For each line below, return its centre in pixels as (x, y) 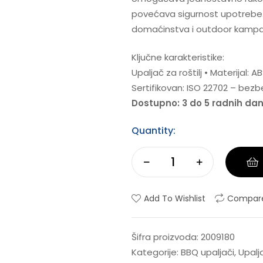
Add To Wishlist (175, 199)
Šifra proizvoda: (166, 237)
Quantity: (154, 130)
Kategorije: (156, 252)
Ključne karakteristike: (178, 57)
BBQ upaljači (208, 252)
